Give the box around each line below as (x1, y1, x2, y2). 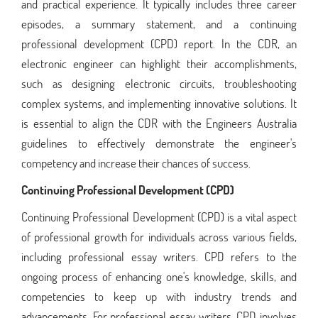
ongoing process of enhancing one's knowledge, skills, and (21, 268, 297, 285)
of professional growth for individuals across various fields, (21, 228, 297, 245)
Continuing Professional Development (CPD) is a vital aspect (21, 208, 297, 225)
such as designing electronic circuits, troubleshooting (21, 75, 297, 92)
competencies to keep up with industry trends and (21, 287, 297, 305)
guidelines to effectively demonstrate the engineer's (21, 134, 297, 151)
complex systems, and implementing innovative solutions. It (21, 94, 297, 111)
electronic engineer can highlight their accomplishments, (21, 55, 297, 72)
